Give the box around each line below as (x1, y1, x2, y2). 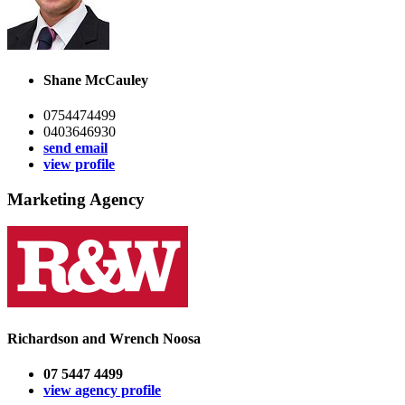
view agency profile (43, 382, 161, 398)
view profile (43, 156, 115, 173)
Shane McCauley (43, 71, 148, 88)
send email (43, 140, 108, 156)
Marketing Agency (7, 189, 145, 209)
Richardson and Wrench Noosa (7, 330, 201, 346)
